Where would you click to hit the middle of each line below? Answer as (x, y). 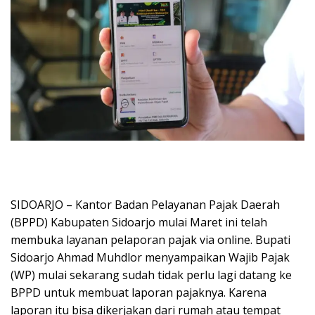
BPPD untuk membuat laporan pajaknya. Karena (139, 292)
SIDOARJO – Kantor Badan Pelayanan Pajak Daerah (145, 204)
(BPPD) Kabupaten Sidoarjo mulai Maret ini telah (139, 222)
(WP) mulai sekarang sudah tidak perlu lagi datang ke (151, 275)
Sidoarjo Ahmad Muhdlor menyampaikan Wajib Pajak (150, 257)
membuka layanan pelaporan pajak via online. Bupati (150, 239)
